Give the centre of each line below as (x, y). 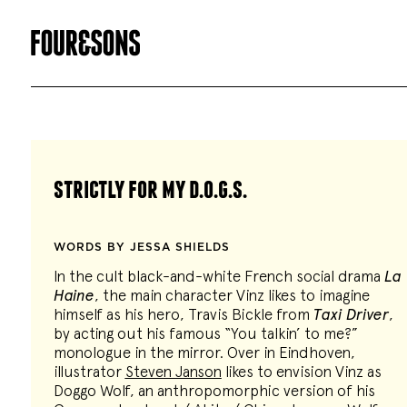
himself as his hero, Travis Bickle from (183, 314)
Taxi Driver (351, 314)
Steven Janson (173, 372)
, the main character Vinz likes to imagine (232, 295)
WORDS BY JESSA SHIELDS (141, 247)
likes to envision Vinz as (301, 372)
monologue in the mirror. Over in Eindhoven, (204, 352)
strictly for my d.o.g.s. (150, 188)
